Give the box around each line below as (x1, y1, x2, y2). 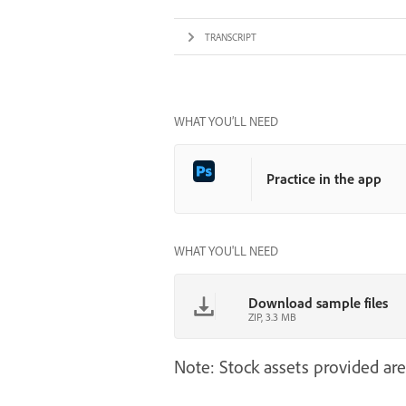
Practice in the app (266, 169, 382, 188)
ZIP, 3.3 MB (248, 310, 296, 324)
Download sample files (248, 294, 388, 312)
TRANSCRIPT (205, 30, 257, 43)
